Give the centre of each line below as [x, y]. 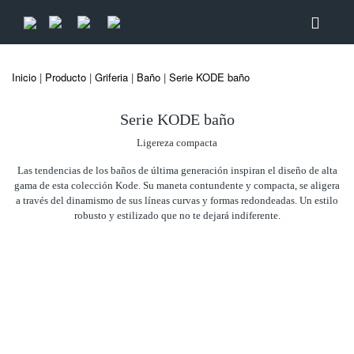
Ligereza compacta [177, 143]
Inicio [24, 77]
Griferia [111, 77]
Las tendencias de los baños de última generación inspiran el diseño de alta [177, 170]
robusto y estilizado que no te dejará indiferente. [177, 215]
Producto [66, 77]
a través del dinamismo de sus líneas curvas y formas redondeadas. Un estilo [177, 200]
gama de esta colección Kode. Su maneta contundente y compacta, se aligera [177, 185]
